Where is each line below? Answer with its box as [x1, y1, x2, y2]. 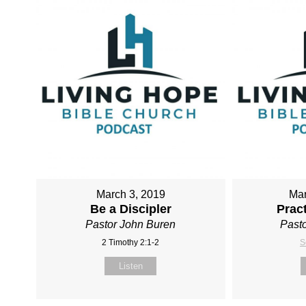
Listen [118, 260, 143, 271]
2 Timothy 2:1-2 [102, 237, 160, 247]
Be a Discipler [89, 201, 171, 216]
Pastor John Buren [85, 218, 176, 230]
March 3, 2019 [96, 188, 165, 200]
